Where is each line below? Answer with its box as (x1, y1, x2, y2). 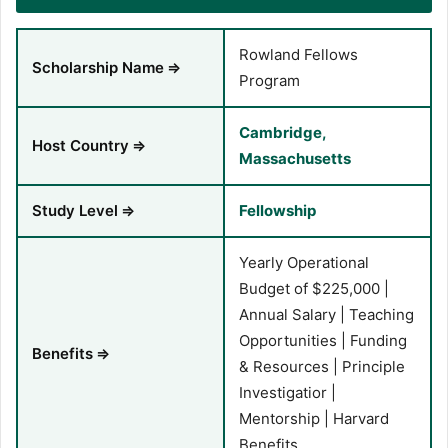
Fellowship (239, 201, 316, 221)
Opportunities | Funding (239, 331, 407, 351)
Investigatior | (239, 383, 336, 403)
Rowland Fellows (239, 45, 358, 65)
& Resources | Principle (239, 357, 405, 377)
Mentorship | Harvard (239, 409, 389, 429)
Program (239, 71, 300, 91)
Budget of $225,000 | (239, 279, 389, 299)
